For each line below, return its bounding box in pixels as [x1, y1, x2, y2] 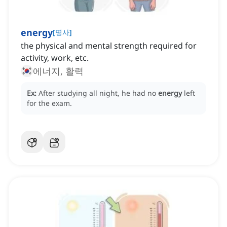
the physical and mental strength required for [21, 40, 197, 52]
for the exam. [27, 98, 72, 108]
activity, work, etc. [21, 52, 89, 64]
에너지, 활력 [33, 65, 84, 78]
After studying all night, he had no [39, 88, 158, 98]
